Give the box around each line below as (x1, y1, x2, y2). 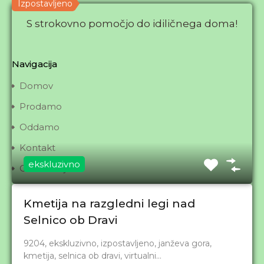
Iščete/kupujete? (19, 245, 94, 256)
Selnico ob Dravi (24, 213, 118, 227)
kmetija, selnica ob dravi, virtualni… (24, 250, 161, 261)
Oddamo (19, 121, 60, 133)
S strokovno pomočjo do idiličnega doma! (27, 18, 237, 29)
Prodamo (19, 101, 62, 112)
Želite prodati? (19, 225, 84, 236)
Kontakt (19, 142, 55, 153)
